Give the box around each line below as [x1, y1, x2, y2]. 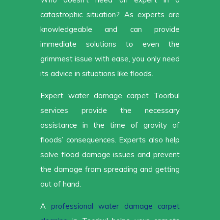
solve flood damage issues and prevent [40, 150, 180, 160]
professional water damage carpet [51, 201, 180, 211]
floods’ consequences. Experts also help [40, 135, 180, 145]
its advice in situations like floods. [40, 69, 153, 79]
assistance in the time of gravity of [40, 120, 180, 130]
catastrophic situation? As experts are [40, 10, 180, 20]
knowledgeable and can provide [40, 25, 180, 34]
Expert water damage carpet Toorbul [40, 91, 180, 101]
